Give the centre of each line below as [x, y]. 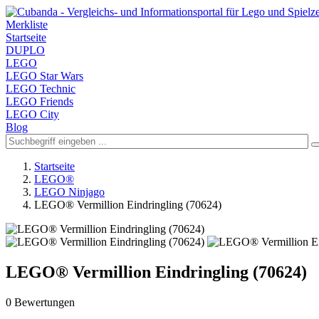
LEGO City [32, 114]
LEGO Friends [40, 101]
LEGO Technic [41, 89]
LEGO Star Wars [45, 76]
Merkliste [27, 25]
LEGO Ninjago [69, 192]
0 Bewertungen [40, 302]
